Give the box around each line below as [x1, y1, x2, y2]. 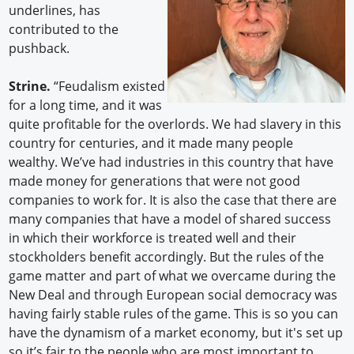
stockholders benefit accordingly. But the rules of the [9, 248, 325, 266]
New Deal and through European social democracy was [9, 286, 338, 304]
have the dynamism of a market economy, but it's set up [9, 324, 344, 342]
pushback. [9, 40, 70, 58]
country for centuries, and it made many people [9, 134, 294, 153]
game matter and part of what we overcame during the [9, 267, 337, 285]
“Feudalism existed [51, 77, 166, 96]
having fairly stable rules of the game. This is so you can [9, 305, 339, 323]
